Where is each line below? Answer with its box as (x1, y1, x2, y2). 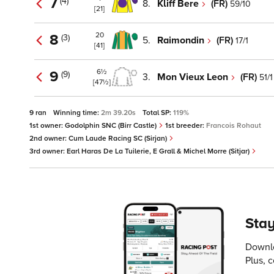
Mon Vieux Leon (157, 70, 231, 83)
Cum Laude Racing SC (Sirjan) (68, 134, 169, 144)
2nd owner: (29, 134, 68, 144)
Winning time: (53, 108, 101, 118)
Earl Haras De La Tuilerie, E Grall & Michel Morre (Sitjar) (67, 147, 251, 157)
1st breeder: (163, 121, 206, 131)
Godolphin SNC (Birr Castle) (65, 121, 158, 131)
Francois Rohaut (206, 121, 261, 131)
